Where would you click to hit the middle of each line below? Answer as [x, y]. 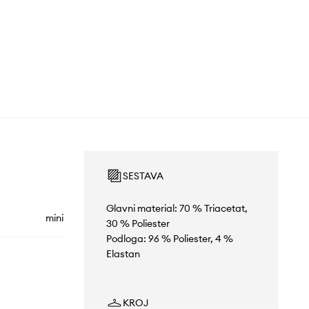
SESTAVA [143, 176]
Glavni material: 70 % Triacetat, [177, 209]
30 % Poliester [138, 224]
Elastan [123, 254]
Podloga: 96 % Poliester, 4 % [169, 239]
